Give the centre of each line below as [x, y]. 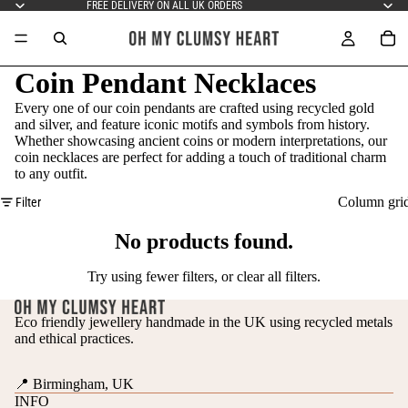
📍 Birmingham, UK [74, 384]
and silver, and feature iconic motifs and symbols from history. [192, 124]
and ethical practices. [74, 339]
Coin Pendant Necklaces [165, 83]
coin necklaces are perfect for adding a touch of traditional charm [200, 157]
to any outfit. [51, 173]
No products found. [204, 241]
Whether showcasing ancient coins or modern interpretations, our [201, 141]
